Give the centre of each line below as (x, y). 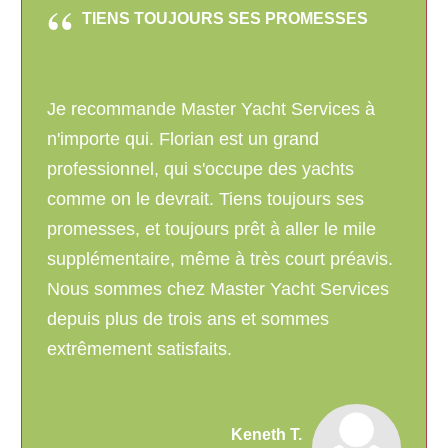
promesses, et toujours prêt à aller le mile (211, 229)
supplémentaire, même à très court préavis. (220, 259)
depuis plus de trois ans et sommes (188, 319)
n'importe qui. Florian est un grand (183, 139)
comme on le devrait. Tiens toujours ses (205, 199)
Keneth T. (266, 435)
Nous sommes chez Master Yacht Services (218, 289)
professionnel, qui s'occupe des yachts (200, 169)
